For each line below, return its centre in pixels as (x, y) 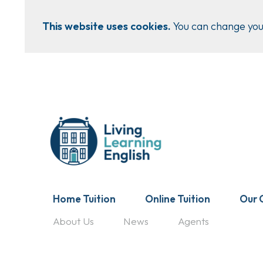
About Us (73, 221)
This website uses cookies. (107, 26)
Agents (193, 221)
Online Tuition (177, 198)
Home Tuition (84, 198)
